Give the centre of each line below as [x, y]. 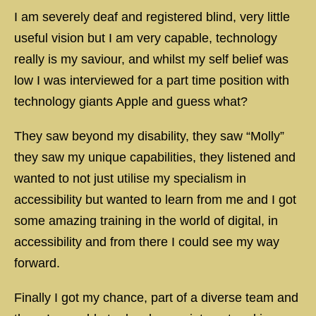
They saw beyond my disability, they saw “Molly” [149, 136]
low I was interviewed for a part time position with [152, 80]
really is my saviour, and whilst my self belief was [151, 59]
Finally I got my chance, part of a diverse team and [156, 298]
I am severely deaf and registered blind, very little [152, 17]
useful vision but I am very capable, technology [146, 38]
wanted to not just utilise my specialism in [130, 178]
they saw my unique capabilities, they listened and [155, 157]
